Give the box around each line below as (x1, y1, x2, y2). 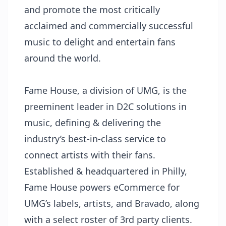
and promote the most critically (24, 4, 160, 16)
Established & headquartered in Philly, (24, 165, 187, 177)
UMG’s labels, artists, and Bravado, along (24, 197, 199, 209)
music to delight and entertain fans (24, 36, 176, 48)
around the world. (24, 52, 101, 64)
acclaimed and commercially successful (24, 20, 193, 32)
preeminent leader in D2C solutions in (24, 100, 187, 112)
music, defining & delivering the (24, 117, 161, 129)
